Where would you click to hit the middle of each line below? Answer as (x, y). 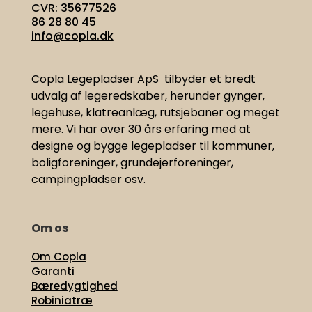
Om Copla (58, 257)
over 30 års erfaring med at (175, 130)
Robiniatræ (62, 301)
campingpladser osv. (89, 180)
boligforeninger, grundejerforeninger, (132, 163)
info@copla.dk (72, 36)
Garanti (53, 272)
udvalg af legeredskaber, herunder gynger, (148, 96)
